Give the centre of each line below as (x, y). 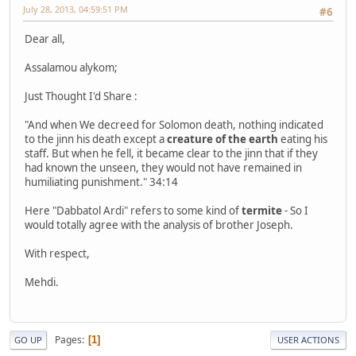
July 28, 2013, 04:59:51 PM (75, 9)
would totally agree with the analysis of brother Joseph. (159, 225)
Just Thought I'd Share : (81, 97)
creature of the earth (222, 139)
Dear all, (45, 39)
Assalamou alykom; (71, 68)
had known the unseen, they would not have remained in (163, 168)
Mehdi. (42, 282)
